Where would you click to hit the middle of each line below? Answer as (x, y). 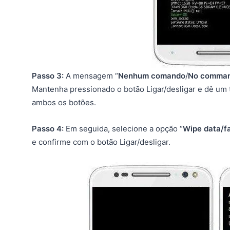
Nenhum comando (152, 75)
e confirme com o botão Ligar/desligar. (101, 142)
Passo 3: (48, 75)
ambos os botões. (64, 102)
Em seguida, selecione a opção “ (123, 128)
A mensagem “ (91, 75)
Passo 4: (48, 128)
